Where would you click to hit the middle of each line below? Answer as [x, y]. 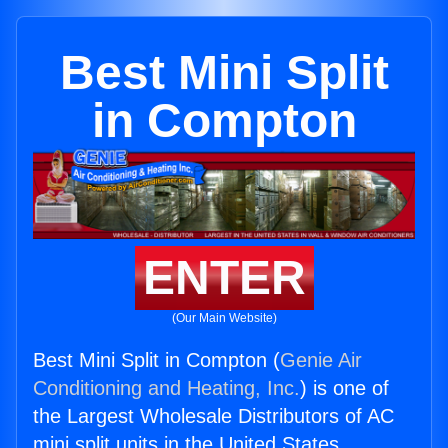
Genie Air [321, 360]
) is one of [344, 388]
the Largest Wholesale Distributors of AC [213, 416]
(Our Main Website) [224, 318]
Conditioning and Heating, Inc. [166, 388]
